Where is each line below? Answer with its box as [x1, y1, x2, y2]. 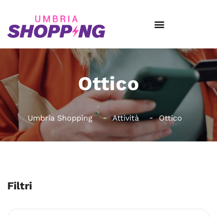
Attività [112, 113, 139, 123]
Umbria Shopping [27, 113, 93, 123]
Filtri [7, 180, 32, 192]
